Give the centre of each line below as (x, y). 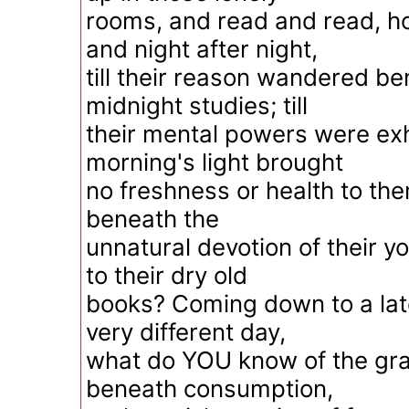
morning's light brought (215, 162)
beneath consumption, (210, 388)
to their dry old (167, 275)
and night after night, (202, 49)
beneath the (152, 219)
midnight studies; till (197, 105)
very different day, (186, 332)
